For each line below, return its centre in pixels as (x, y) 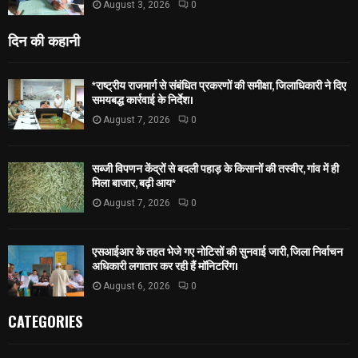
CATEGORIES (45, 321)
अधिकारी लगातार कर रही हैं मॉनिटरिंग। (165, 267)
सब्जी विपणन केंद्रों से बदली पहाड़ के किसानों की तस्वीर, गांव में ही (215, 169)
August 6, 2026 (137, 286)
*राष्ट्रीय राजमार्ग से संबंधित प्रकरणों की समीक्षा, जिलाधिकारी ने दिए (219, 86)
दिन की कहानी (44, 40)
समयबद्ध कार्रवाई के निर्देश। (143, 100)
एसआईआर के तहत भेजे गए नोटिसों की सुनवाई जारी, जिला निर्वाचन (217, 253)
